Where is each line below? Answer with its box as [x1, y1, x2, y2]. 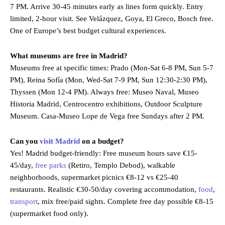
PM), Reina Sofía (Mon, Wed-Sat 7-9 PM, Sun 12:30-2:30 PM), [10, 75, 207, 84]
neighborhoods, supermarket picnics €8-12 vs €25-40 [10, 173, 178, 181]
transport [10, 197, 38, 205]
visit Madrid [40, 137, 80, 145]
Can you [10, 137, 40, 145]
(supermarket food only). [10, 209, 88, 217]
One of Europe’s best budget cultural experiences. [10, 26, 166, 35]
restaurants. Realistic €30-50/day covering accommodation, [10, 185, 198, 193]
